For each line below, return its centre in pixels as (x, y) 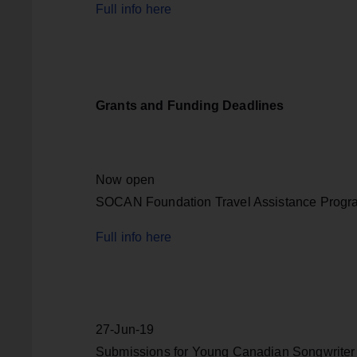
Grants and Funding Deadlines (190, 106)
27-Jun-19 (125, 330)
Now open (126, 180)
